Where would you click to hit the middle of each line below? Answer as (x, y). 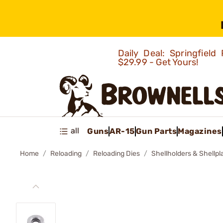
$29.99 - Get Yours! (159, 62)
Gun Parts (156, 131)
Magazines (200, 131)
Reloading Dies (116, 154)
